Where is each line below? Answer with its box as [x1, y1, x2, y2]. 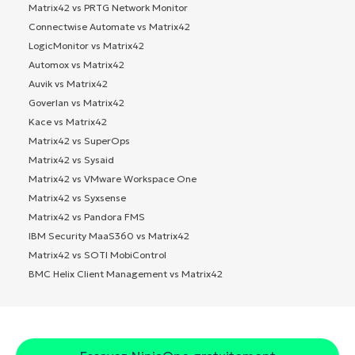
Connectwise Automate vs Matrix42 [29, 21, 190, 33]
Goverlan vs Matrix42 [29, 97, 124, 109]
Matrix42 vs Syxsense [29, 192, 126, 204]
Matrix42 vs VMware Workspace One [29, 173, 197, 185]
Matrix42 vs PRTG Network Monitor [29, 2, 188, 14]
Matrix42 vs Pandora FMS [29, 211, 145, 223]
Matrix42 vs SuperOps [29, 135, 130, 147]
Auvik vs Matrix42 [29, 78, 108, 90]
